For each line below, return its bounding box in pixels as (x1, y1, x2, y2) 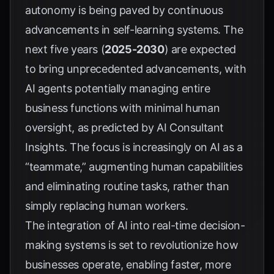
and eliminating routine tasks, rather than (25, 180, 229, 193)
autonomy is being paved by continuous (25, 4, 223, 17)
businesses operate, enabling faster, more (25, 258, 231, 271)
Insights (25, 141, 64, 154)
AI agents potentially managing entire (25, 82, 210, 95)
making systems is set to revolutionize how (25, 239, 239, 251)
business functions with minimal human (25, 102, 220, 114)
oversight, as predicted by (25, 121, 157, 134)
